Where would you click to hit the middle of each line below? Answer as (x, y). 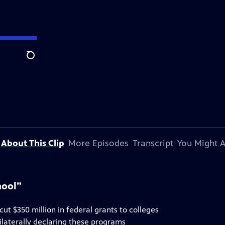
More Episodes (98, 143)
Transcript (153, 143)
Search (38, 61)
